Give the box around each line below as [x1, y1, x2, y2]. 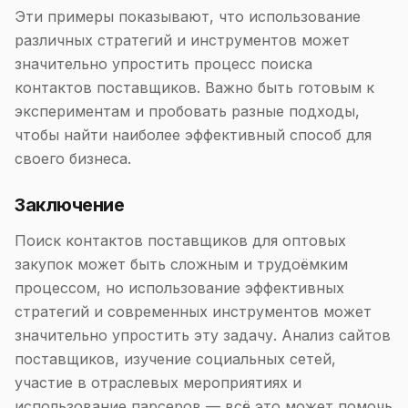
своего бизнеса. [15, 149, 131, 168]
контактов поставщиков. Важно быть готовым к [15, 78, 374, 97]
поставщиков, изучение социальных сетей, [15, 350, 336, 368]
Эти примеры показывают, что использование [15, 7, 361, 25]
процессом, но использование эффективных [15, 279, 344, 297]
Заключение [15, 194, 124, 216]
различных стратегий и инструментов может [15, 31, 350, 49]
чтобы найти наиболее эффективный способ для [15, 126, 372, 144]
